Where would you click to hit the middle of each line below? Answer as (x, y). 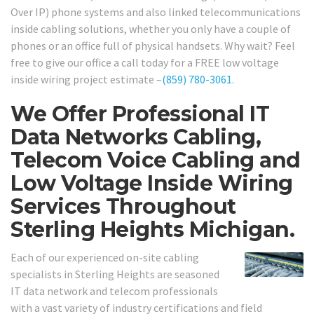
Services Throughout (123, 207)
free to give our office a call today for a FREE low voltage (145, 63)
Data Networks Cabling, (136, 137)
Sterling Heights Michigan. (152, 230)
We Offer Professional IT (140, 114)
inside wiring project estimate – (86, 80)
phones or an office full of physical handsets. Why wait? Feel (153, 46)
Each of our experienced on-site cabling (105, 257)
